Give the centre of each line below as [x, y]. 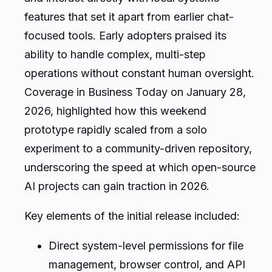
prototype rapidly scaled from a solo [116, 129]
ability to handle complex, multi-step [115, 54]
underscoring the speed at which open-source [140, 167]
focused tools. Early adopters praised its [125, 35]
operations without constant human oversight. [139, 73]
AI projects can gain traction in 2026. [117, 186]
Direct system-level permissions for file [146, 245]
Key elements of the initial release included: [132, 216]
